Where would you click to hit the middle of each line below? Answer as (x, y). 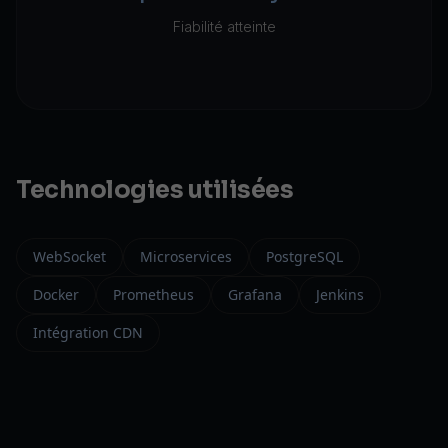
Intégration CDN (88, 332)
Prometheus (153, 294)
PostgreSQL (304, 256)
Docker (56, 294)
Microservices (186, 256)
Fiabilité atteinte (224, 26)
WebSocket (69, 256)
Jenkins (340, 294)
